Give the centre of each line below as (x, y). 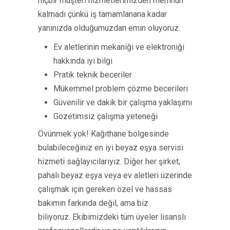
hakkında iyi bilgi (83, 61)
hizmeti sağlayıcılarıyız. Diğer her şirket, (109, 161)
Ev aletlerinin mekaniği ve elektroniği (119, 47)
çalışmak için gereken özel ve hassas (105, 189)
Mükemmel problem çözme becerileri (121, 89)
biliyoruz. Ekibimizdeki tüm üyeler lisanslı (112, 217)
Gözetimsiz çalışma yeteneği (106, 116)
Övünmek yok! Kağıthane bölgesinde (103, 134)
